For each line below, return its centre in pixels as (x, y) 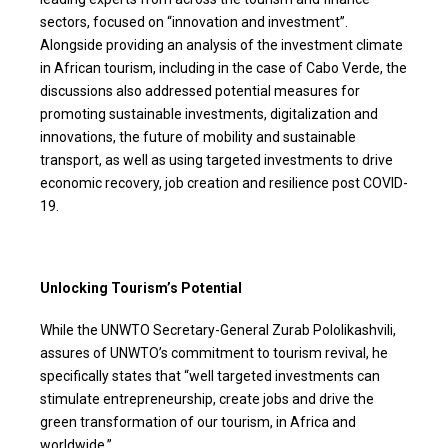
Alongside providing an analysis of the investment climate (221, 44)
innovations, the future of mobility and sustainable (198, 136)
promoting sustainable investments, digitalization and (209, 113)
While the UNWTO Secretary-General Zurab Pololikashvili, (218, 329)
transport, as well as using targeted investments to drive (216, 159)
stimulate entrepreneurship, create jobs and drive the (207, 398)
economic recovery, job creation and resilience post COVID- (224, 182)
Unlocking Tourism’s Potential (141, 288)
